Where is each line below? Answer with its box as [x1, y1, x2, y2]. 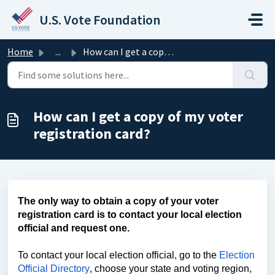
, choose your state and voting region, [90, 263, 252, 274]
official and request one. [18, 223, 132, 233]
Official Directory [18, 263, 90, 274]
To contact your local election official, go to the [18, 250, 219, 260]
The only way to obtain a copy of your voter [18, 196, 219, 206]
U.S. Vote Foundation [39, 11, 161, 28]
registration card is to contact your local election [18, 209, 242, 220]
